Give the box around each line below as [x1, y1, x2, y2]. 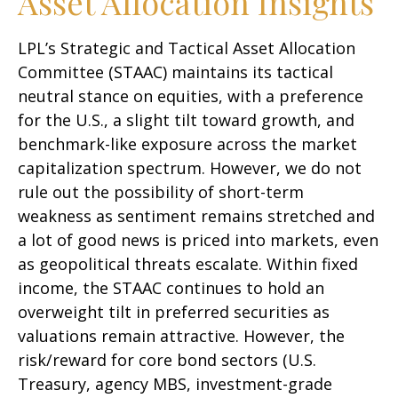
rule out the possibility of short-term [18, 181, 304, 203]
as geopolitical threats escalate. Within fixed [18, 253, 358, 275]
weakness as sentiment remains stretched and [18, 205, 375, 227]
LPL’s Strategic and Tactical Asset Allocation [18, 37, 355, 60]
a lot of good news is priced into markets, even [18, 229, 378, 251]
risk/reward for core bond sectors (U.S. [18, 349, 316, 371]
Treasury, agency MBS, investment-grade [18, 373, 332, 395]
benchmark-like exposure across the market [18, 133, 357, 155]
